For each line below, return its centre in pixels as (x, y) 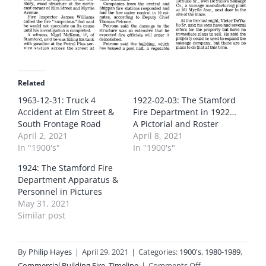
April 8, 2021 (158, 135)
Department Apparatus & (68, 179)
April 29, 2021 (105, 251)
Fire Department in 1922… (185, 112)
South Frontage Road (59, 123)
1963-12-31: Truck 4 (57, 100)
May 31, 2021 (44, 203)
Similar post (42, 215)
